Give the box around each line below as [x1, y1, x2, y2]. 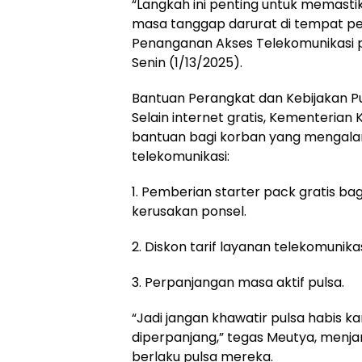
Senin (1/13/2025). [132, 53, 242, 72]
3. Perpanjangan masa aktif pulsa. [132, 272, 344, 292]
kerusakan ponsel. [132, 201, 246, 221]
